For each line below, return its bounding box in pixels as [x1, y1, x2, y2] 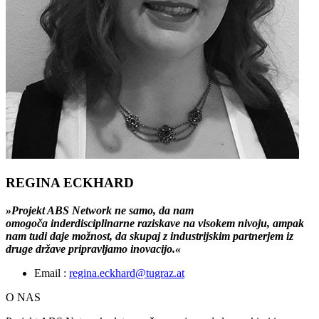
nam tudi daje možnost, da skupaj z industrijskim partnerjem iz [6, 229, 293, 242]
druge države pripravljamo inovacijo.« [6, 242, 181, 255]
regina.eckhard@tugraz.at [69, 266, 184, 279]
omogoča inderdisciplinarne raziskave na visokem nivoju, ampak [6, 216, 304, 229]
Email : [34, 266, 69, 279]
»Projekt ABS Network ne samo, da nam [6, 204, 194, 216]
